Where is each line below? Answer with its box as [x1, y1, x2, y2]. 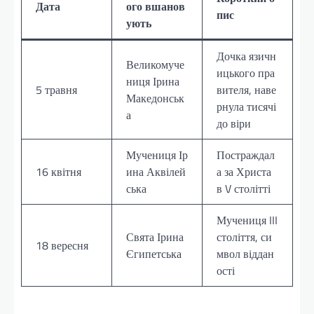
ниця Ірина [126, 72, 179, 90]
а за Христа [217, 163, 271, 180]
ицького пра [217, 64, 275, 81]
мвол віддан [217, 245, 274, 262]
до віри [217, 114, 251, 132]
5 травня [36, 81, 77, 98]
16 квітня [36, 163, 81, 180]
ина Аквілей [126, 163, 186, 180]
